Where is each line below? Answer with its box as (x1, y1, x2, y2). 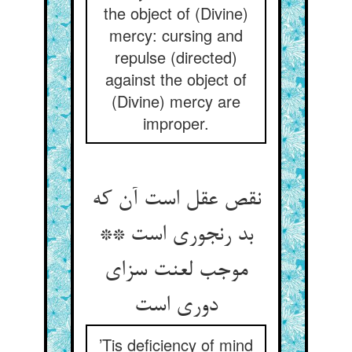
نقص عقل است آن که (91, 188, 261, 213)
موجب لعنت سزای (104, 258, 247, 284)
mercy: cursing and (109, 24, 243, 46)
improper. (143, 112, 209, 134)
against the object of (105, 68, 247, 90)
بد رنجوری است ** (99, 223, 253, 248)
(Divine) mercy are (112, 90, 240, 112)
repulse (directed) (115, 46, 237, 68)
